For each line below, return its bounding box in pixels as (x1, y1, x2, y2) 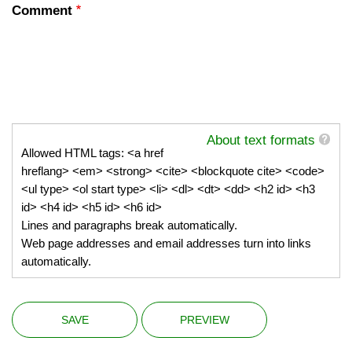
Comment (12, 2, 72, 18)
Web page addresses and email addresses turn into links (21, 236, 312, 251)
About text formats (206, 133, 315, 148)
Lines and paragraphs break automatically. (21, 218, 238, 233)
